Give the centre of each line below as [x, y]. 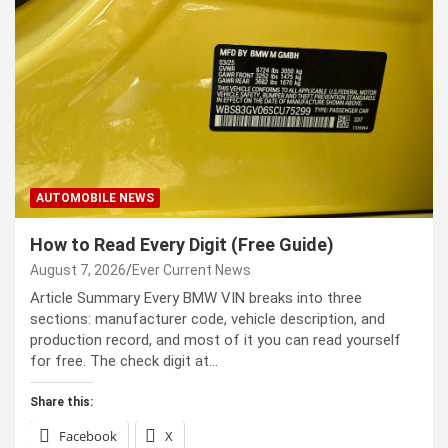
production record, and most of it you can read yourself [215, 340]
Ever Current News [191, 270]
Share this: [61, 402]
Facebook [88, 436]
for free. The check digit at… [124, 361]
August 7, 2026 [78, 270]
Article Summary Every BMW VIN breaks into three [196, 298]
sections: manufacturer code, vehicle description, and [207, 319]
